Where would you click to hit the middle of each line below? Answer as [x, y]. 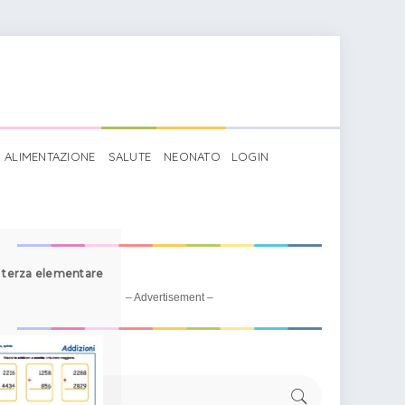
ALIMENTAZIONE [50, 156]
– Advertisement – [170, 297]
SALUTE [130, 156]
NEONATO [192, 156]
